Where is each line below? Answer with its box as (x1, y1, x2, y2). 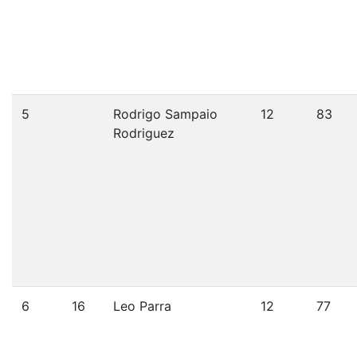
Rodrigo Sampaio (113, 106, 218, 122)
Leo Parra (113, 298, 171, 314)
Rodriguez (113, 125, 175, 141)
